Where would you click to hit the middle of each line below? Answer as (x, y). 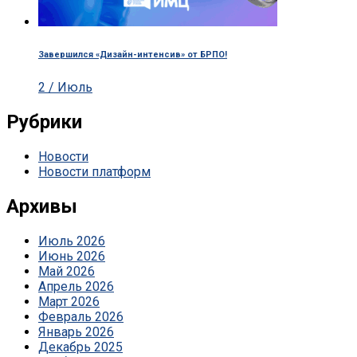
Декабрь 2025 (80, 347)
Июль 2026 (72, 241)
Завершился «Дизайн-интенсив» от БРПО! (133, 55)
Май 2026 (67, 271)
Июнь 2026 (72, 256)
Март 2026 (69, 301)
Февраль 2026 (81, 316)
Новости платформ (94, 171)
